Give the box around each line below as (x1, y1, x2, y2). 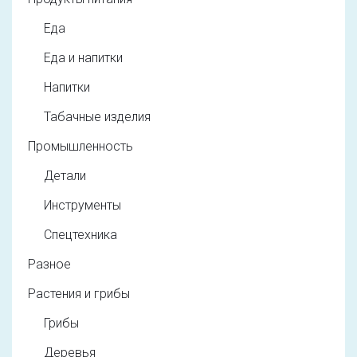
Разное (28, 257, 71, 273)
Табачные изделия (44, 109, 151, 125)
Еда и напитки (44, 50, 123, 66)
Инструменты (44, 198, 121, 214)
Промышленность (28, 139, 133, 155)
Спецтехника (44, 227, 117, 243)
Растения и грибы (28, 286, 130, 302)
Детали (44, 168, 86, 184)
